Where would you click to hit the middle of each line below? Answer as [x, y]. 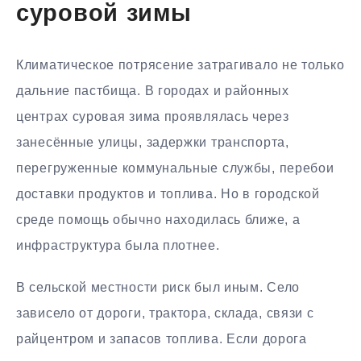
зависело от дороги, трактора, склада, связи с [165, 313]
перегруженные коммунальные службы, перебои [175, 168]
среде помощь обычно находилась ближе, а [158, 219]
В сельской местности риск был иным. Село [158, 288]
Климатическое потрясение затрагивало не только [180, 64]
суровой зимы [104, 15]
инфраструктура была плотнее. [118, 245]
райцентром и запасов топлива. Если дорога [162, 339]
